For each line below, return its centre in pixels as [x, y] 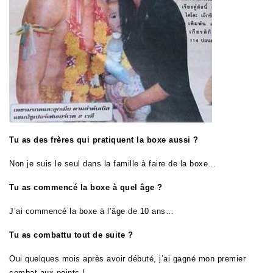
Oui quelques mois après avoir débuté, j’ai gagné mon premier [127, 259]
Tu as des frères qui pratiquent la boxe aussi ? [104, 140]
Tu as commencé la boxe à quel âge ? [86, 188]
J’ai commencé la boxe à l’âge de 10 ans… [91, 211]
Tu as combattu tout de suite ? [71, 235]
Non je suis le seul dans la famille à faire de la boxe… [113, 164]
